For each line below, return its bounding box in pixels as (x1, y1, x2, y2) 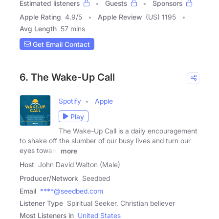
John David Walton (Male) (38, 160, 120, 169)
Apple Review (98, 13, 142, 21)
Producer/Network (20, 174, 78, 182)
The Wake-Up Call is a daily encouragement (59, 127, 197, 135)
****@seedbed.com (40, 186, 103, 195)
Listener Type (20, 198, 63, 207)
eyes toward (20, 146, 59, 154)
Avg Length (20, 24, 57, 33)
